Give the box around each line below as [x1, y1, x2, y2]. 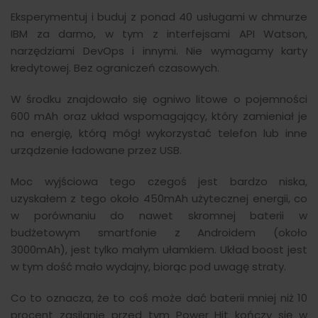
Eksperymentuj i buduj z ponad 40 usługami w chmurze [11, 9, 307, 24]
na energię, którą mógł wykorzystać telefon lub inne [11, 126, 307, 141]
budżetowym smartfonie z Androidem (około [11, 225, 307, 240]
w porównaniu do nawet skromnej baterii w [11, 208, 307, 223]
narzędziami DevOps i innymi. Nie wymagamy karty [11, 43, 307, 58]
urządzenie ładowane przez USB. [11, 143, 182, 158]
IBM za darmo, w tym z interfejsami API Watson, [11, 26, 307, 41]
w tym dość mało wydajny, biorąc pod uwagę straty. [11, 259, 289, 274]
